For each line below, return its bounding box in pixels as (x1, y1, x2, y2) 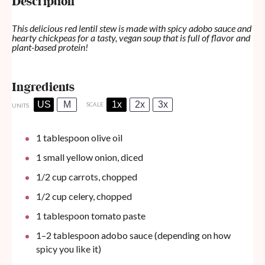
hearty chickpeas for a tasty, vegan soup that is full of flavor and (12, 32, 250, 44)
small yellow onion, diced (41, 151, 143, 163)
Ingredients (12, 79, 75, 97)
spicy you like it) (35, 243, 101, 255)
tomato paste (89, 210, 146, 222)
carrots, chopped (66, 171, 137, 183)
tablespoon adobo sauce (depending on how (51, 230, 231, 241)
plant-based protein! (12, 41, 88, 53)
